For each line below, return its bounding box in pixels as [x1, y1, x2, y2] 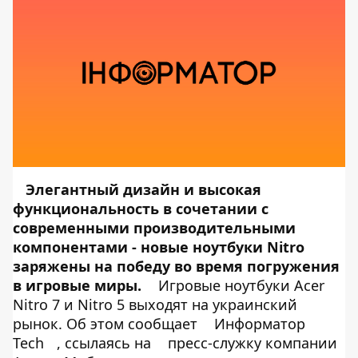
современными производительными [13, 218, 296, 237]
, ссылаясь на [57, 333, 155, 352]
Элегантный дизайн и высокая [26, 180, 261, 199]
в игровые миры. [13, 276, 141, 295]
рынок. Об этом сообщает [13, 314, 201, 333]
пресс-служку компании [168, 333, 337, 352]
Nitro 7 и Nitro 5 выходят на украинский [13, 295, 297, 314]
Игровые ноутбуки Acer [154, 276, 324, 295]
